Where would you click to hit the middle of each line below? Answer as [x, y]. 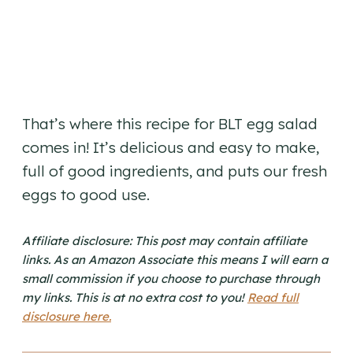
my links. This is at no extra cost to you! [135, 298]
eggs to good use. [86, 195]
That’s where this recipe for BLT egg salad [170, 124]
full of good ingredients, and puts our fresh [175, 171]
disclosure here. [67, 317]
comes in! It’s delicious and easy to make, [171, 148]
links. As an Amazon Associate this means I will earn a [175, 260]
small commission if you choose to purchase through [171, 279]
